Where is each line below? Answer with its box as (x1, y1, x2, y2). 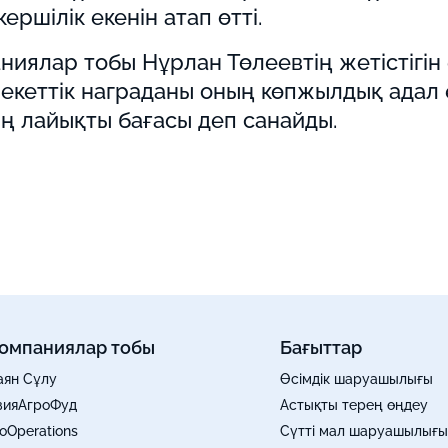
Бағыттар (280, 337, 362, 358)
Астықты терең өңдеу (280, 397, 428, 413)
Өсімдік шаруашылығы (280, 371, 433, 387)
